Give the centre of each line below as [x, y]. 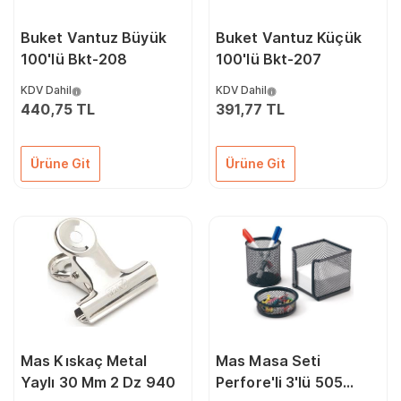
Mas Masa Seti [269, 361]
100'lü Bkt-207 [269, 59]
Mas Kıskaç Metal [84, 361]
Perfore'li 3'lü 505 [279, 382]
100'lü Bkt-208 [74, 59]
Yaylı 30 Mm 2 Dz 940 [98, 382]
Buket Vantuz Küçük [289, 38]
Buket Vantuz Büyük [94, 38]
